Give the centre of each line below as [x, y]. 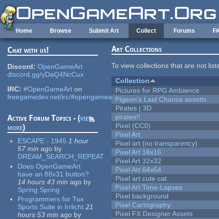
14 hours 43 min [43, 182]
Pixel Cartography [143, 205]
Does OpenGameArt [49, 166]
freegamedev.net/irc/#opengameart [62, 97]
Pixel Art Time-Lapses [149, 187]
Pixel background [142, 196]
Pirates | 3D [134, 108]
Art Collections [137, 49]
